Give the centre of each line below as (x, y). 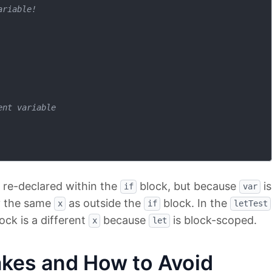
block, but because (188, 186)
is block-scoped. (213, 220)
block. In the (195, 203)
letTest (250, 204)
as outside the (105, 203)
